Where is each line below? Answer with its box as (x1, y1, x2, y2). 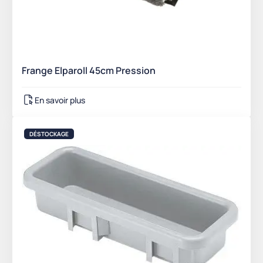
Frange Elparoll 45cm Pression (22, 64, 156, 77)
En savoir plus (35, 94, 85, 106)
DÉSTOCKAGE (29, 130, 69, 139)
